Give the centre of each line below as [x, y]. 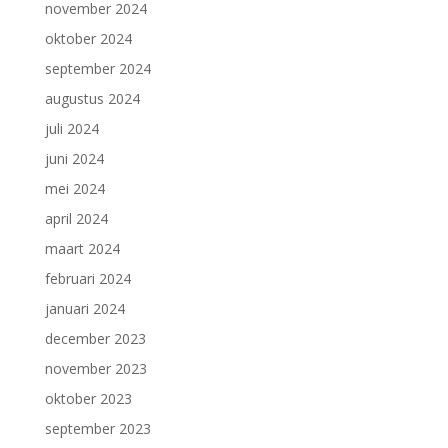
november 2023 [95, 368]
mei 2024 [74, 188]
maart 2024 [82, 248]
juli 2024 [71, 128]
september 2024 [97, 68]
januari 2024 [84, 308]
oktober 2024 [88, 38]
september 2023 [97, 428]
